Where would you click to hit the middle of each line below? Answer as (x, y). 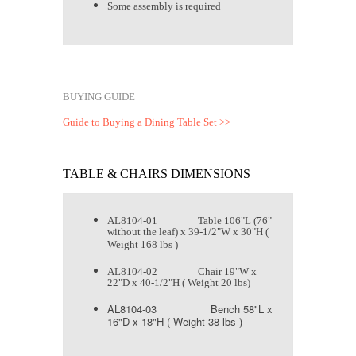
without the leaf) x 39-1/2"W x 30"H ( (188, 234)
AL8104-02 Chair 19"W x (182, 272)
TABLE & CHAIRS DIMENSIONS (157, 174)
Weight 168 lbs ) (143, 246)
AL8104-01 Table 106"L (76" (190, 221)
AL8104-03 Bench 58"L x (190, 309)
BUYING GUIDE (99, 97)
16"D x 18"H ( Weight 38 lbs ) (175, 322)
